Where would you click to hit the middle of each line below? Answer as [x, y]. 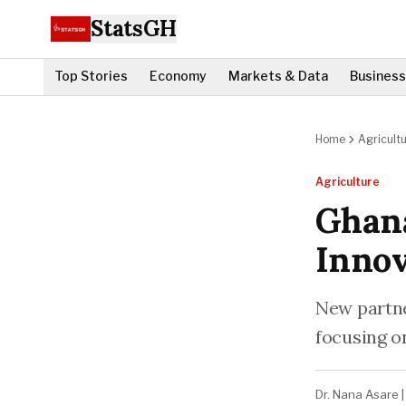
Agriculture [348, 182]
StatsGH [134, 29]
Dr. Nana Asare [357, 394]
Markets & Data [278, 76]
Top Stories [91, 76]
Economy [178, 76]
